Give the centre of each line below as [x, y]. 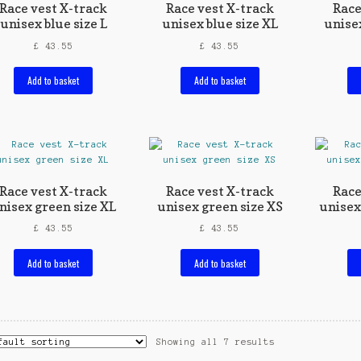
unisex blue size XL [220, 24]
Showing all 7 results [215, 341]
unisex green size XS [220, 206]
